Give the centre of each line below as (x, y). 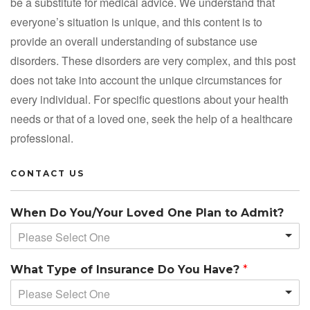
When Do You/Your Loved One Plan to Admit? (147, 212)
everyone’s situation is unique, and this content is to (136, 21)
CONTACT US (47, 173)
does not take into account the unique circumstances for (146, 80)
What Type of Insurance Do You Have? (127, 269)
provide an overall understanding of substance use (134, 41)
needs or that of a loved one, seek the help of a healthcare (152, 118)
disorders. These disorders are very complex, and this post (153, 60)
